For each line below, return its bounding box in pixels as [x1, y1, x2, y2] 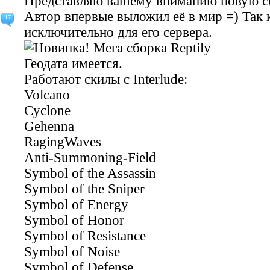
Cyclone [24, 103, 71, 118]
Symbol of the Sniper [24, 181, 145, 196]
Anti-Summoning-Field [24, 150, 156, 165]
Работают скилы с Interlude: [24, 72, 187, 87]
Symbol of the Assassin [24, 166, 156, 181]
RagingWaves [24, 134, 101, 149]
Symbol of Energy [24, 197, 128, 212]
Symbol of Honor [24, 213, 124, 228]
